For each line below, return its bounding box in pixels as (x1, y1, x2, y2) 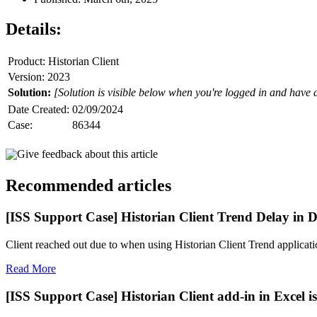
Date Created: (8, 103, 69, 115)
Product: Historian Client (8, 54, 119, 67)
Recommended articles (6, 176, 171, 195)
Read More (6, 263, 56, 275)
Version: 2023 (8, 70, 70, 83)
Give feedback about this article (17, 147, 158, 160)
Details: (6, 19, 62, 38)
